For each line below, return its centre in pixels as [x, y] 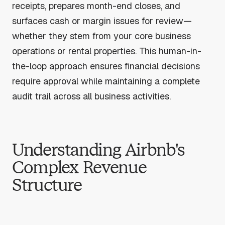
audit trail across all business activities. [91, 96]
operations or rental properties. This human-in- [107, 51]
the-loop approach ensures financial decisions [106, 66]
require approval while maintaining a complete [106, 81]
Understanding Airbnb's [98, 150]
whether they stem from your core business [101, 36]
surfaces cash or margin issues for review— [102, 21]
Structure [47, 185]
